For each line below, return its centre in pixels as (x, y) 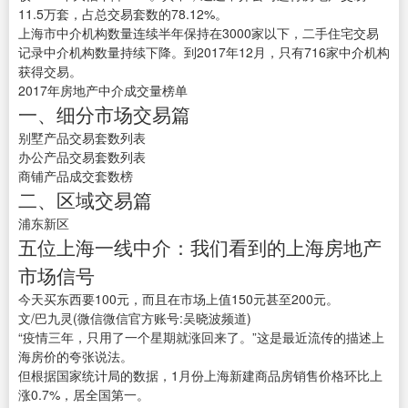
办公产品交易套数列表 (82, 157)
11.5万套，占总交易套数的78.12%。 (123, 14)
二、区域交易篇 (85, 200)
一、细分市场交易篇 (104, 114)
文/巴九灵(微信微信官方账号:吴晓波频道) (135, 318)
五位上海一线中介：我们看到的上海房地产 (200, 247)
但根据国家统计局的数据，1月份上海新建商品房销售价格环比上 (200, 376)
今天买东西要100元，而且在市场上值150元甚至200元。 (178, 299)
